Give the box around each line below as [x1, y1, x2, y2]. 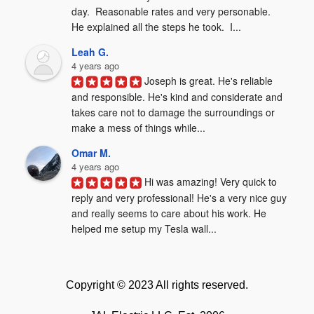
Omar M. [71, 146, 111, 160]
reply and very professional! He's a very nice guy [71, 191, 287, 205]
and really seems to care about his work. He [71, 206, 267, 221]
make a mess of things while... [71, 121, 206, 135]
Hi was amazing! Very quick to [144, 175, 278, 189]
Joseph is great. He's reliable [144, 74, 273, 88]
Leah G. [71, 45, 109, 59]
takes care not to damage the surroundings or [71, 105, 275, 120]
